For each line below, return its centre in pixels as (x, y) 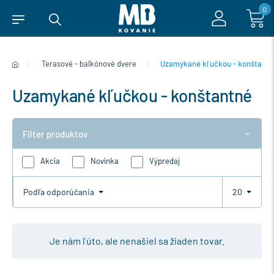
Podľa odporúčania (60, 192)
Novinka (105, 161)
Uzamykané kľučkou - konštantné (132, 95)
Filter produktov (55, 134)
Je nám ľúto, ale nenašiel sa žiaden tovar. (137, 240)
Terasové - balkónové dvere (89, 64)
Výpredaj (165, 161)
